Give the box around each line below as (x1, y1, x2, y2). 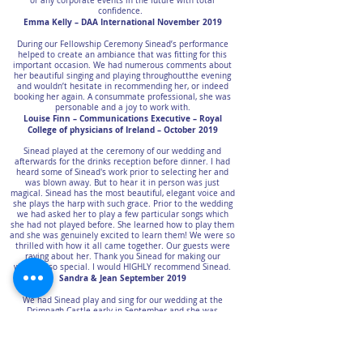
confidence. (97, 6, 147, 16)
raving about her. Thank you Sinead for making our (24, 251, 220, 262)
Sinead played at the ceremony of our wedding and (23, 146, 221, 156)
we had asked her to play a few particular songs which (16, 209, 228, 220)
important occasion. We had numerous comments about (13, 60, 232, 70)
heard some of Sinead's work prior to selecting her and (16, 167, 228, 177)
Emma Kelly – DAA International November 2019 (23, 16, 222, 28)
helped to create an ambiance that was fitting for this (18, 49, 227, 60)
